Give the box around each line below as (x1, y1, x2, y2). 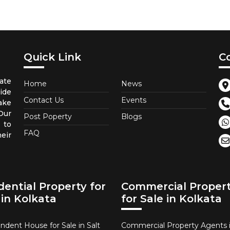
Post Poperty (24, 112, 72, 121)
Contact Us (24, 95, 64, 105)
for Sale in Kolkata (121, 193, 222, 205)
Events (121, 95, 146, 105)
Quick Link (24, 51, 81, 63)
